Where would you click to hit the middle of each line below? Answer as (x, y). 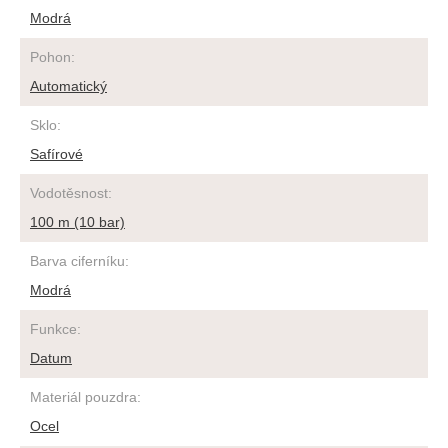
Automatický (68, 86)
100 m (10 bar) (77, 222)
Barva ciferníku (77, 261)
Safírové (56, 154)
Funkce (53, 329)
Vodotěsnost (69, 193)
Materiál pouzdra (83, 397)
